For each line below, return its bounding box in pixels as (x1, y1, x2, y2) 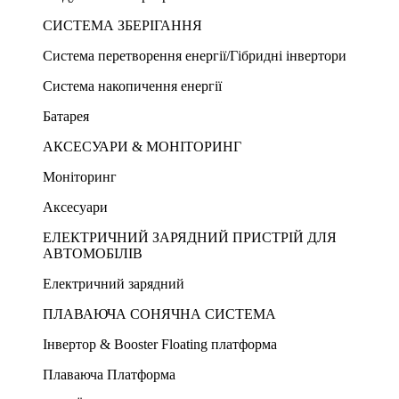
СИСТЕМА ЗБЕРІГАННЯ (43, 18, 202, 33)
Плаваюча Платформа (43, 367, 175, 382)
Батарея (43, 109, 89, 124)
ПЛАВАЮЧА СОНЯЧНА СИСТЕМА (43, 306, 276, 322)
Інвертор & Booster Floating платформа (43, 337, 277, 352)
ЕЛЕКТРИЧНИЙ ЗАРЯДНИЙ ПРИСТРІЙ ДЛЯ (43, 230, 337, 245)
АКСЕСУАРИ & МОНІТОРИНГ (43, 139, 241, 154)
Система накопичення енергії (43, 78, 222, 94)
